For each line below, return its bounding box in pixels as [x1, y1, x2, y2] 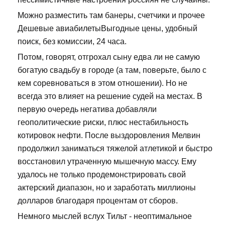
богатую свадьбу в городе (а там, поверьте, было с [18, 66, 206, 75]
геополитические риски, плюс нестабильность [18, 118, 188, 127]
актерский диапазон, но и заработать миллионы [18, 183, 196, 192]
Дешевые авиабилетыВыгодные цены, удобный [18, 24, 197, 33]
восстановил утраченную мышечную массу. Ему [18, 157, 196, 166]
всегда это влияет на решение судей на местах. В [18, 92, 202, 101]
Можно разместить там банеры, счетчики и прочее [18, 11, 205, 20]
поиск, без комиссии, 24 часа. [18, 37, 127, 46]
